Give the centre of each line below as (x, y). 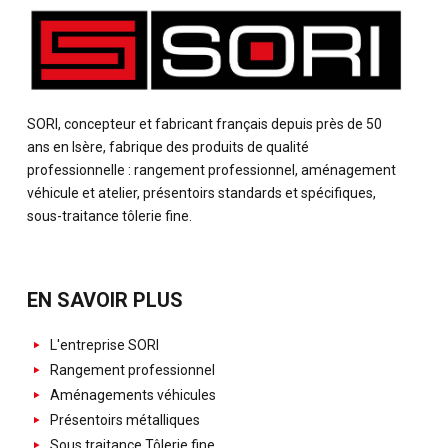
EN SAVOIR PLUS (105, 300)
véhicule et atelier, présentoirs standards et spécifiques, (201, 193)
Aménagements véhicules (131, 395)
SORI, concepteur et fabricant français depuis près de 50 (204, 124)
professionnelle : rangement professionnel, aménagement (211, 170)
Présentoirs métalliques (123, 420)
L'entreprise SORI (102, 345)
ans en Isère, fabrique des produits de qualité (168, 147)
